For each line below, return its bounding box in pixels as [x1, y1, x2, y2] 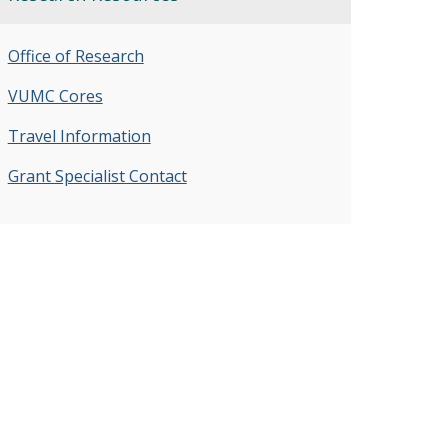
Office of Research [7, 45, 144, 68]
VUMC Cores [7, 85, 103, 108]
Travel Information [7, 125, 151, 148]
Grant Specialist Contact [7, 165, 187, 188]
